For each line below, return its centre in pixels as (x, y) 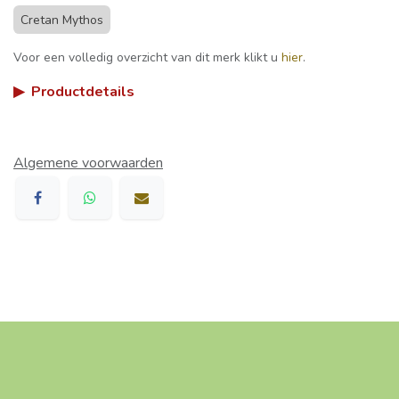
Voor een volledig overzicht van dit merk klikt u (147, 57)
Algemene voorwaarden (88, 163)
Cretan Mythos (62, 20)
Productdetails (83, 91)
